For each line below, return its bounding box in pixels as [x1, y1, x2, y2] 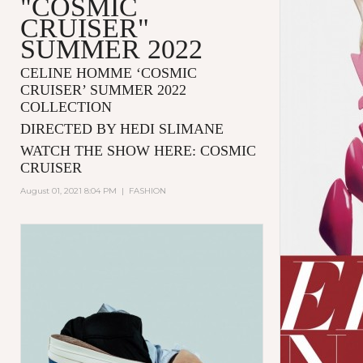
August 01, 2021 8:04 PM [19, 185, 117, 196]
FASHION [128, 185, 166, 196]
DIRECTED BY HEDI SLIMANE [19, 120, 224, 137]
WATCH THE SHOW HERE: [19, 142, 200, 159]
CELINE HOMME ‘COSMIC [19, 64, 197, 81]
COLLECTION [19, 98, 112, 115]
